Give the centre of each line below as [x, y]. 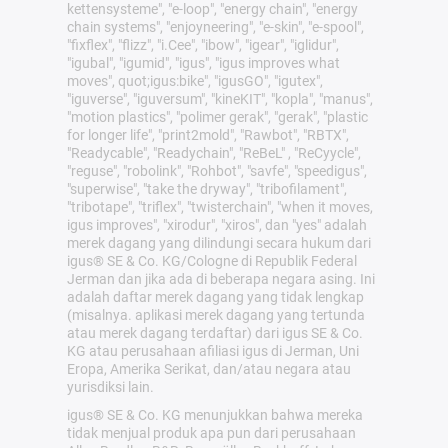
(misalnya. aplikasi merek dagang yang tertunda [215, 314]
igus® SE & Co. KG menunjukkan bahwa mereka [214, 414]
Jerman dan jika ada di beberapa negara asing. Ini [220, 278]
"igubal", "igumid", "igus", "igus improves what [203, 62]
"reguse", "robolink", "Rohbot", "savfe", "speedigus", [216, 170]
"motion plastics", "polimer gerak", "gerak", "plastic [217, 116]
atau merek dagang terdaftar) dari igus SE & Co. [214, 332]
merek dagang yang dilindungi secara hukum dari [218, 242]
